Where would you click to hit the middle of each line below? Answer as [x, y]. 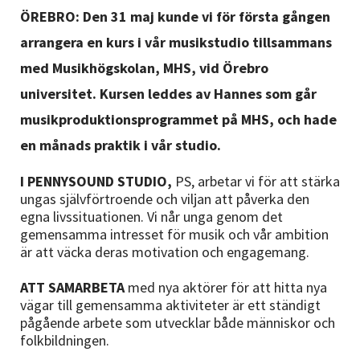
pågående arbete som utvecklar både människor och [178, 323]
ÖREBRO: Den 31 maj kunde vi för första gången [175, 16]
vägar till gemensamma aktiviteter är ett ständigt [170, 305]
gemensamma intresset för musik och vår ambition [174, 234]
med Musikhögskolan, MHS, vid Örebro [144, 68]
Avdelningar [52, 53]
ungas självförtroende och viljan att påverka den [165, 199]
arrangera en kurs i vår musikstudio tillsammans [176, 42]
